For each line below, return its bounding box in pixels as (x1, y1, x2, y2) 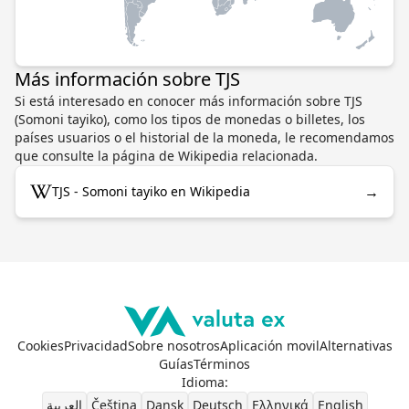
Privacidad (63, 336, 128, 354)
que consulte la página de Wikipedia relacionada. (15, 146, 318, 164)
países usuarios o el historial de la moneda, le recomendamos (15, 128, 394, 146)
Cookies (16, 336, 64, 354)
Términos (194, 354, 250, 372)
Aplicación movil (219, 336, 320, 354)
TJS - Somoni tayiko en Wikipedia (52, 182, 250, 200)
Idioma (181, 372, 225, 391)
